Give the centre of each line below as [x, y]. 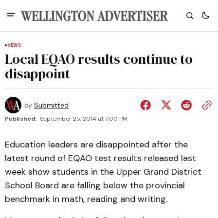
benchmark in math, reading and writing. [86, 199]
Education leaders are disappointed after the [96, 145]
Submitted [51, 105]
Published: [21, 119]
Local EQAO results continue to [99, 59]
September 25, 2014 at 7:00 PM [84, 119]
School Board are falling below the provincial [95, 185]
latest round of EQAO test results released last [100, 158]
